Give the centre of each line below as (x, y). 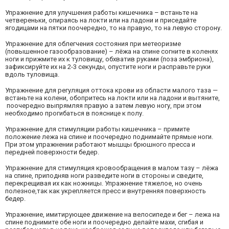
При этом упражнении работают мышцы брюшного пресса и (100, 144)
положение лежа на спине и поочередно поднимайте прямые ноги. (109, 136)
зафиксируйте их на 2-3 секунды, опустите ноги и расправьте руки (108, 66)
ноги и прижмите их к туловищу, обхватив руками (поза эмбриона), (109, 59)
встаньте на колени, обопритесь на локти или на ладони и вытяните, (112, 98)
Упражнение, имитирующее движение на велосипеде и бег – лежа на (112, 214)
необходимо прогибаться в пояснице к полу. (74, 113)
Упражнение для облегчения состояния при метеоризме (93, 43)
